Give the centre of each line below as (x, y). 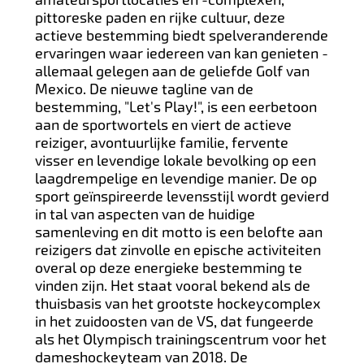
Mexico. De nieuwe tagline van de (144, 89)
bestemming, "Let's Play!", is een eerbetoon (175, 106)
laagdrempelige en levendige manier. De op (175, 178)
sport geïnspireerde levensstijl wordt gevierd (182, 196)
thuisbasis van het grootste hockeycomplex (178, 303)
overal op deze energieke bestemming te (168, 267)
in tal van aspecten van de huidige (145, 214)
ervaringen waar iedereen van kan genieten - (181, 53)
